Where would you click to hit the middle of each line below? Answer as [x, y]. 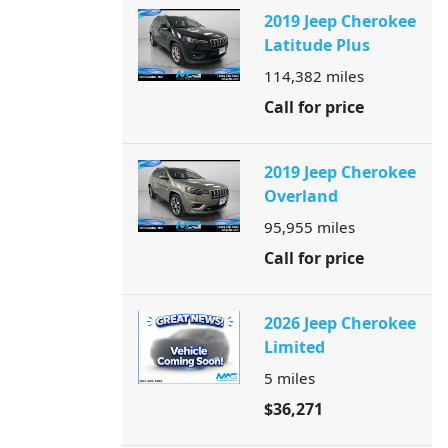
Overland [300, 196]
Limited [294, 347]
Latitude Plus [316, 45]
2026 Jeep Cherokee [339, 323]
